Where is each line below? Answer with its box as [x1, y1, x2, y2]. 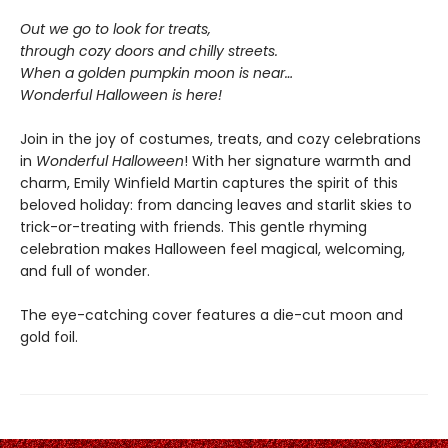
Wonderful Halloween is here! [20, 85, 222, 105]
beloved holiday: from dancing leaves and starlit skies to [20, 195, 412, 215]
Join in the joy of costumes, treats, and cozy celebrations [20, 129, 421, 149]
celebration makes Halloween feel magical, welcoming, [20, 239, 405, 259]
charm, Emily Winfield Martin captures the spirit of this [20, 173, 398, 193]
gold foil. [20, 327, 78, 347]
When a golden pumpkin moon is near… [20, 63, 293, 83]
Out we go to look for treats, [20, 19, 211, 39]
